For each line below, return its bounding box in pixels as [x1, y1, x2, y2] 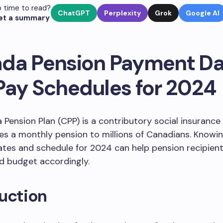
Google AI [186, 8, 220, 17]
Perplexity [104, 8, 141, 17]
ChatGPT [58, 8, 90, 17]
